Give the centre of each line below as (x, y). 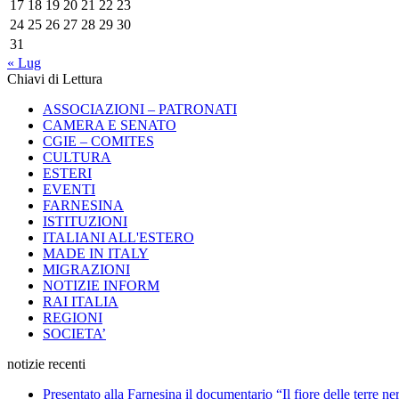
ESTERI (67, 173)
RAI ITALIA (81, 301)
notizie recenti (46, 363)
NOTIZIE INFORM (101, 285)
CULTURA (77, 157)
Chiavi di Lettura (55, 78)
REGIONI (73, 317)
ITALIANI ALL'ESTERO (118, 237)
